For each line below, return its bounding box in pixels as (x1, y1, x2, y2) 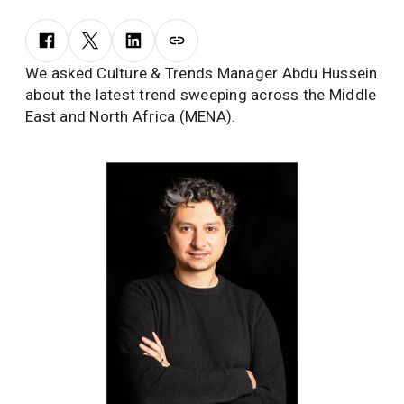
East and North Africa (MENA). (25, 107, 236, 125)
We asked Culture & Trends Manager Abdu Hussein (25, 64, 378, 82)
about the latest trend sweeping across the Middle (25, 86, 377, 104)
